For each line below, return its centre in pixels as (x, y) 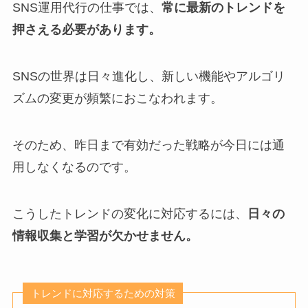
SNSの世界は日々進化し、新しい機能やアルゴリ (148, 77)
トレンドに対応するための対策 (103, 293)
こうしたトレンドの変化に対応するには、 (130, 213)
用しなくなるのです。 (74, 167)
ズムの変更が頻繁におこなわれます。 (117, 99)
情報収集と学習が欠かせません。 (105, 235)
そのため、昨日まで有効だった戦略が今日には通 (148, 145)
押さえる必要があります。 (86, 30)
